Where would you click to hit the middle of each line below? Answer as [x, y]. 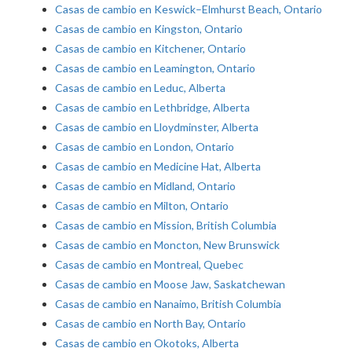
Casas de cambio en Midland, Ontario [145, 186]
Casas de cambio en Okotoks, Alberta [147, 343]
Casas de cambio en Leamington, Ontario [155, 68]
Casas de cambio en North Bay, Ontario [150, 324]
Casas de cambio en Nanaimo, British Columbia [168, 304]
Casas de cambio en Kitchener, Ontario [150, 49]
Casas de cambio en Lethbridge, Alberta [152, 108]
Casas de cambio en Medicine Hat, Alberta [158, 167]
